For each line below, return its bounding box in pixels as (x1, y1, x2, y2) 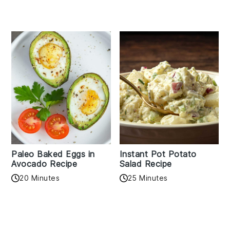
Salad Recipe (119, 159, 172, 169)
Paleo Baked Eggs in (11, 149, 95, 160)
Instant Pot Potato (119, 149, 197, 160)
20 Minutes (20, 174, 60, 183)
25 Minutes (127, 174, 168, 183)
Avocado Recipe (11, 159, 78, 169)
